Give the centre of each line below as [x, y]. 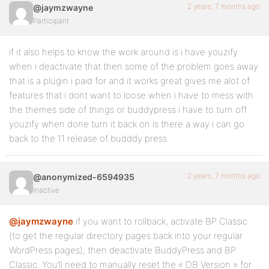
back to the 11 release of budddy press [88, 139]
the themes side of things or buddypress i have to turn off [128, 110]
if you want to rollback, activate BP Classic [160, 222]
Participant [51, 21]
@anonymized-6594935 [84, 177]
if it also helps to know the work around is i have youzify [123, 52]
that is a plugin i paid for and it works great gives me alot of [129, 81]
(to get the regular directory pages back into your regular [126, 236]
